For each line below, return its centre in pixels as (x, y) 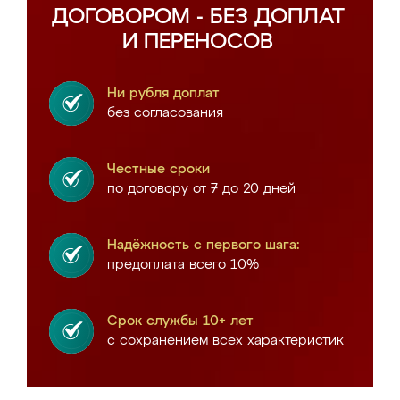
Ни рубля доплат (163, 93)
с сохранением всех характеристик (225, 341)
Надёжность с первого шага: (204, 245)
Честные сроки (158, 169)
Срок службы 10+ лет (180, 321)
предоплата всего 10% (183, 265)
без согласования (165, 113)
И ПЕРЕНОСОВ (198, 42)
